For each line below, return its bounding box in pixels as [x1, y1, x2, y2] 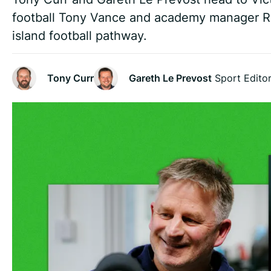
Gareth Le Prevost [129, 71, 212, 85]
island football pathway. [12, 27, 147, 44]
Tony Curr [47, 71, 94, 85]
